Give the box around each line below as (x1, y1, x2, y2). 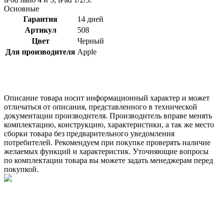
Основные (4, 4, 39, 13)
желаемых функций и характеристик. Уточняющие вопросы (4, 147, 209, 156)
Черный (77, 36, 104, 45)
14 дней (77, 14, 104, 23)
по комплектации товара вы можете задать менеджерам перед (4, 156, 213, 165)
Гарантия (23, 14, 57, 23)
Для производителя (5, 47, 75, 56)
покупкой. (4, 165, 39, 173)
